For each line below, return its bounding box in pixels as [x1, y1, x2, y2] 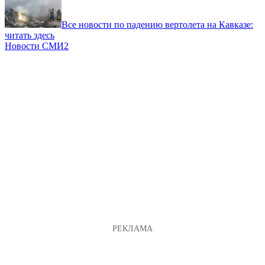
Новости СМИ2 [5, 40, 69, 51]
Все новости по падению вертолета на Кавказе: [62, 19, 253, 30]
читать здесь [5, 30, 54, 40]
